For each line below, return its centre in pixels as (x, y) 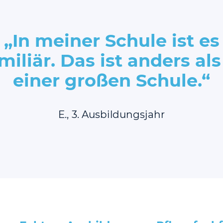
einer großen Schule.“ (111, 80)
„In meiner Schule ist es (111, 40)
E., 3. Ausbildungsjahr (111, 114)
